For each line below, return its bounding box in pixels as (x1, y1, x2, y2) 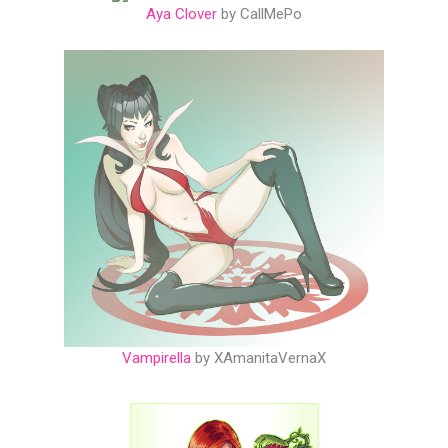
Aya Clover (146, 5, 217, 24)
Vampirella (122, 349, 191, 368)
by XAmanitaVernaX (191, 349, 326, 368)
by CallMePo (217, 5, 302, 24)
